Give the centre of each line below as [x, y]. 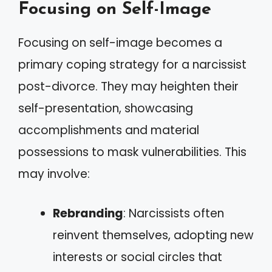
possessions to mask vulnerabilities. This [132, 152]
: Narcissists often [174, 213]
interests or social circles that [138, 257]
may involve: [54, 174]
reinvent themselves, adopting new [153, 235]
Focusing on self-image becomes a [120, 43]
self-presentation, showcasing [106, 108]
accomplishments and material [109, 130]
